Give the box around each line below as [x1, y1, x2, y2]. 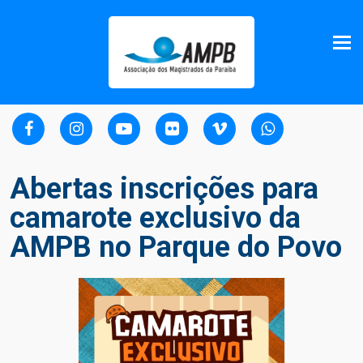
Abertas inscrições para [10, 172, 318, 207]
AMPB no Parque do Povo [10, 230, 342, 265]
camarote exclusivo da [10, 201, 301, 236]
